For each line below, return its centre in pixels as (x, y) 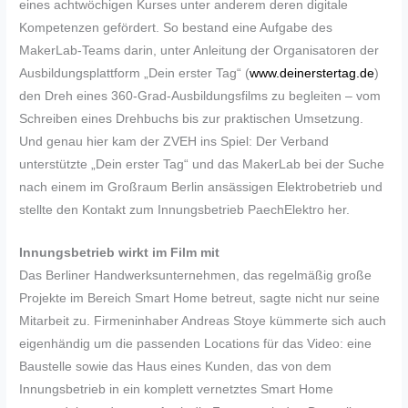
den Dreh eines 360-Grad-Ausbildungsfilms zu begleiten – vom (200, 96)
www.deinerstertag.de (312, 73)
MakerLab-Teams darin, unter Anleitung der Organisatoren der (199, 50)
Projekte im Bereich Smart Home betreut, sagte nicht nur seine (200, 298)
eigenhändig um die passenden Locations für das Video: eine (196, 343)
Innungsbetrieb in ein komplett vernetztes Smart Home (177, 389)
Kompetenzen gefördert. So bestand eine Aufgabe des (176, 27)
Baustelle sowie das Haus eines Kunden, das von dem (176, 366)
